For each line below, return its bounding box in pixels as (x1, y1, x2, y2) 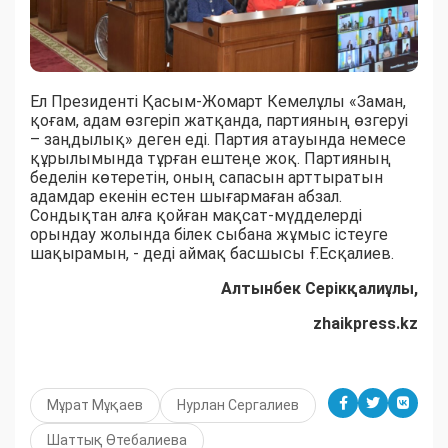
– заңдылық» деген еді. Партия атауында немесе (30, 130, 406, 150)
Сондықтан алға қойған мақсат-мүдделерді (30, 206, 362, 226)
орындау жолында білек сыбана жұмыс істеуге (30, 225, 388, 245)
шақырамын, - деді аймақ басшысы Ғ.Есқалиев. (30, 244, 394, 264)
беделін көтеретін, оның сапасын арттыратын (30, 168, 383, 188)
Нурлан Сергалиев (177, 397, 299, 414)
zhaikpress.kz (313, 314, 418, 334)
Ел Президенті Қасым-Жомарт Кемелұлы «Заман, (30, 92, 406, 112)
